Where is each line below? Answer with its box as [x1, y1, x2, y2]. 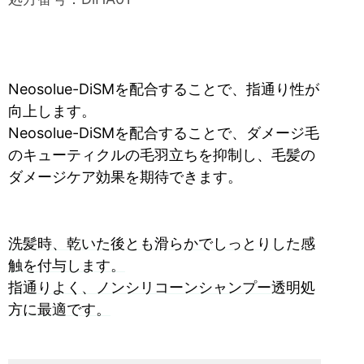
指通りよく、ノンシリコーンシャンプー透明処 [8, 279, 315, 296]
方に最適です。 [8, 301, 110, 318]
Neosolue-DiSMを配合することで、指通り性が [8, 80, 319, 97]
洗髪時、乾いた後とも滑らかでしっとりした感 [8, 235, 315, 252]
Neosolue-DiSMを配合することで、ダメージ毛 [8, 124, 319, 141]
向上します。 [8, 102, 96, 119]
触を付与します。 [8, 257, 125, 274]
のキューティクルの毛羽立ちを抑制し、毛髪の [8, 146, 315, 163]
